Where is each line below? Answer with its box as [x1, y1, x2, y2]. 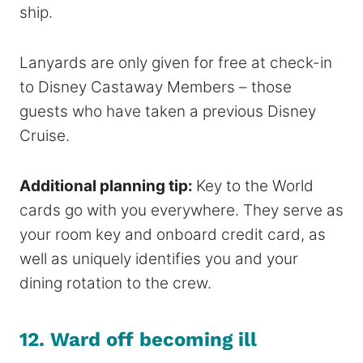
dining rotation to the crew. [19, 273, 211, 293]
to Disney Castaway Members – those [19, 77, 292, 96]
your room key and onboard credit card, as [19, 224, 326, 244]
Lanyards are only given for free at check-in [19, 53, 332, 72]
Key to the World [196, 176, 314, 195]
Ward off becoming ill [50, 327, 257, 351]
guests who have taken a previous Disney [19, 101, 316, 121]
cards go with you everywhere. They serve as [19, 200, 344, 220]
